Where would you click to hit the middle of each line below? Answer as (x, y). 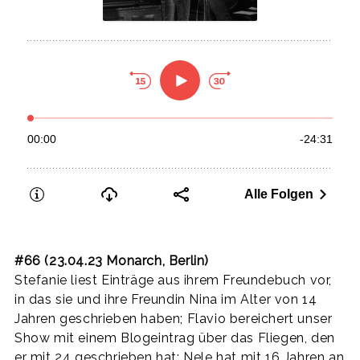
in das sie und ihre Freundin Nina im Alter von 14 (166, 299)
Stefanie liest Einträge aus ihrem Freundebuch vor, (174, 280)
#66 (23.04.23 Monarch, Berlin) (112, 260)
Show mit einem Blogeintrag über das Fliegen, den (175, 337)
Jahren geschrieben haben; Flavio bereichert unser (174, 318)
